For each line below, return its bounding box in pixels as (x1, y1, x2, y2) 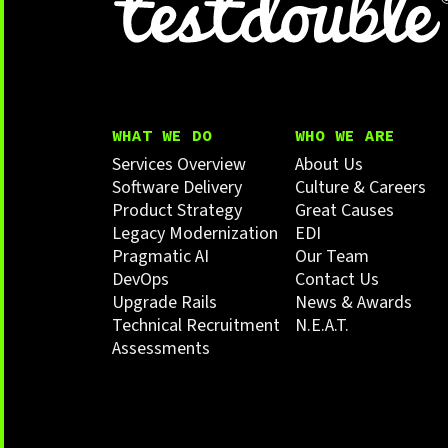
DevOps (112, 266, 169, 292)
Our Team (295, 243, 370, 269)
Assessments (112, 335, 210, 361)
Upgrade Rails (112, 289, 217, 315)
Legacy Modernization (112, 220, 278, 246)
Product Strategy (112, 197, 242, 223)
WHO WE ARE (295, 124, 396, 145)
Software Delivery (112, 174, 242, 200)
